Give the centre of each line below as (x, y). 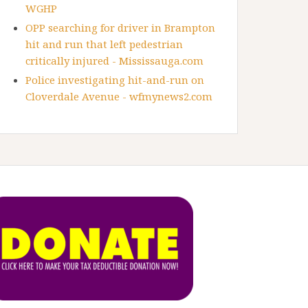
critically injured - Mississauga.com (114, 61)
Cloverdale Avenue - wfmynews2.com (119, 97)
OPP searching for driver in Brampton (120, 28)
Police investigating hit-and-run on (115, 80)
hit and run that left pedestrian (104, 44)
